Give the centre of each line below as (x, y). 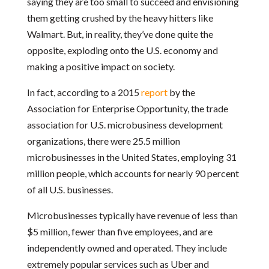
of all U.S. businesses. (70, 189)
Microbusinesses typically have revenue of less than (132, 215)
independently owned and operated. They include (127, 248)
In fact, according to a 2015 (84, 92)
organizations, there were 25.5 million (103, 141)
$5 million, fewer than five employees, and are (119, 231)
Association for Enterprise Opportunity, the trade (127, 108)
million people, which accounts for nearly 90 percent (133, 173)
